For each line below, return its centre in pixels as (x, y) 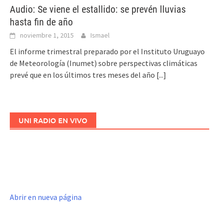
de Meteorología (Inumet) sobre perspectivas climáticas (104, 63)
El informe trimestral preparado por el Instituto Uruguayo (107, 52)
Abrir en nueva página (46, 197)
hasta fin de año (41, 22)
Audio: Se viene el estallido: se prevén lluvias (98, 10)
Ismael (100, 35)
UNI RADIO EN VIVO (53, 120)
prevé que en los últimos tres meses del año (83, 75)
